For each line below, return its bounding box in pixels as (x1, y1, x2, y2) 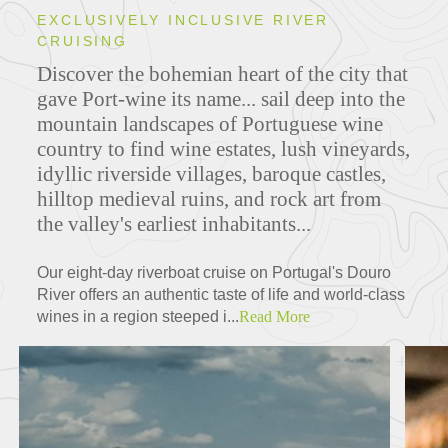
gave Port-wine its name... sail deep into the (37, 87, 406, 112)
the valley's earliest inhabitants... (37, 212, 312, 237)
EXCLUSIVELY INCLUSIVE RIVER (37, 12, 329, 29)
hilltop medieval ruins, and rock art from (37, 187, 382, 212)
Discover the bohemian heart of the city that (37, 62, 409, 87)
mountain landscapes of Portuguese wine (37, 112, 384, 137)
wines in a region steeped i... (37, 308, 240, 326)
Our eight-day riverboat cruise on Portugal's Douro (37, 264, 392, 282)
